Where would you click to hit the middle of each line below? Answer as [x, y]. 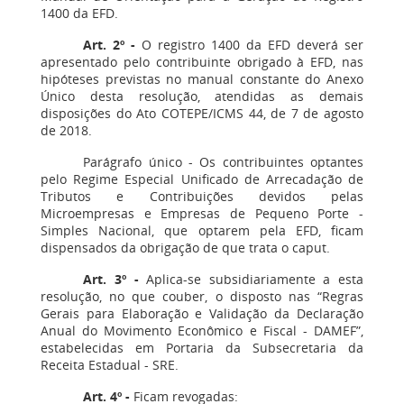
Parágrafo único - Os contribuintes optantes [223, 162]
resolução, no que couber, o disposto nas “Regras [202, 296]
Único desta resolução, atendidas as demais [202, 96]
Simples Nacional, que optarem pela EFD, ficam [202, 230]
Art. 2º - [110, 45]
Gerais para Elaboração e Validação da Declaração [202, 313]
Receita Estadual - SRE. [110, 365]
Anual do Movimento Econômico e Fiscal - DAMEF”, [202, 331]
